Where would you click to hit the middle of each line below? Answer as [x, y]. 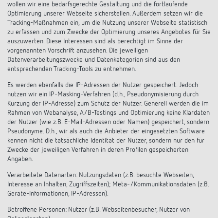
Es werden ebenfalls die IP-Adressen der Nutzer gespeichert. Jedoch [103, 85]
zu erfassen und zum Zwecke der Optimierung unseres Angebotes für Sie [109, 32]
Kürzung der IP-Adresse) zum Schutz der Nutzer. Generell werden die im [108, 103]
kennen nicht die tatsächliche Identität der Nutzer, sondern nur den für [106, 140]
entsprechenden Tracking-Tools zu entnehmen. [72, 69]
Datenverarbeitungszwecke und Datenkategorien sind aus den [94, 60]
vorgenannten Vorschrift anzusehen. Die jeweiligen [78, 50]
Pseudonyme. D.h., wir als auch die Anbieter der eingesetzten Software [106, 131]
